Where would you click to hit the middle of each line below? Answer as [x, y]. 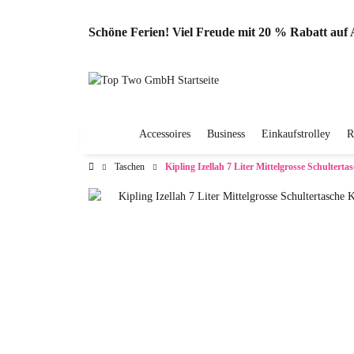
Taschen [130, 167]
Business [226, 134]
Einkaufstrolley [296, 134]
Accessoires [165, 134]
